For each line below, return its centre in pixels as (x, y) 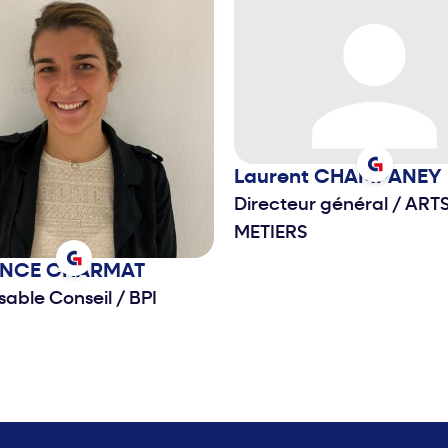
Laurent (274, 178)
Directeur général (313, 206)
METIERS (270, 234)
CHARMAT (95, 272)
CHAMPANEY (377, 178)
